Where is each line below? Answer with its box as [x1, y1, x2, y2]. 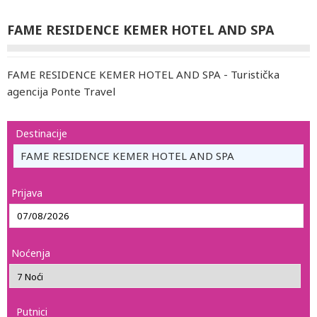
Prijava [11, 186, 42, 200]
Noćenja [11, 246, 50, 260]
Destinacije [16, 127, 67, 140]
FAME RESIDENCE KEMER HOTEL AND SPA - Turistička [7, 67, 279, 81]
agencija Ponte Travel [7, 84, 115, 98]
